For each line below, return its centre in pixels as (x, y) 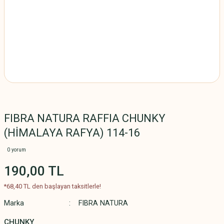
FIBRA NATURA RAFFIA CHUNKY (85, 118)
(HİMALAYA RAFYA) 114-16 (72, 133)
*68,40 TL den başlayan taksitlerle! (52, 186)
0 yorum (16, 150)
